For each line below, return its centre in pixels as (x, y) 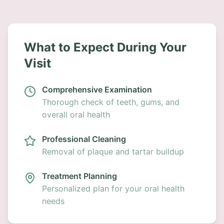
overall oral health (76, 114)
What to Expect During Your (105, 47)
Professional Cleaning (84, 139)
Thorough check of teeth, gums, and (111, 102)
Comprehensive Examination (97, 89)
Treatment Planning (79, 176)
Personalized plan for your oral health (113, 188)
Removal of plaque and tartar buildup (113, 151)
